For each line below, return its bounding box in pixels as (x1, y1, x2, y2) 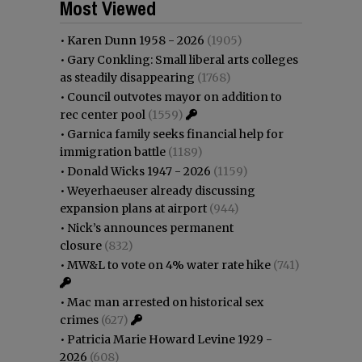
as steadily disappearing (60, 69, 195, 85)
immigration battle (60, 144, 166, 159)
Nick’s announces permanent (67, 220, 234, 235)
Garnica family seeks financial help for (67, 126, 284, 141)
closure (60, 238, 102, 253)
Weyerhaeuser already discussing (67, 183, 255, 198)
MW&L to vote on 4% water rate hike (67, 257, 271, 272)
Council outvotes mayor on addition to (67, 89, 282, 104)
